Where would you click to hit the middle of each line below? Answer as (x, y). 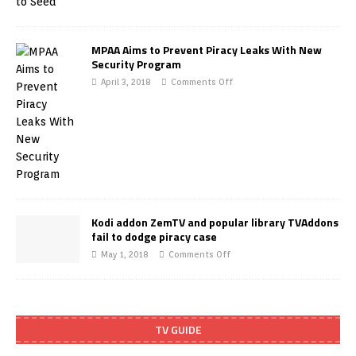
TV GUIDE (178, 330)
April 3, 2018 (126, 82)
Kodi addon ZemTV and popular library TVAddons (215, 222)
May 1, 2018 (125, 254)
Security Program (136, 64)
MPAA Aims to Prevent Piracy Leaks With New (207, 50)
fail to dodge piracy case (154, 236)
